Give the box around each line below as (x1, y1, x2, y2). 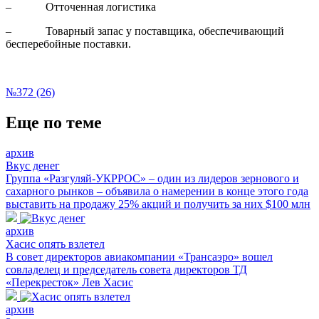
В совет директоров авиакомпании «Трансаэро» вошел (6, 250, 273, 263)
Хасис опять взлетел (6, 237, 105, 250)
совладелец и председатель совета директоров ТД (6, 263, 247, 276)
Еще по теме (6, 113, 102, 132)
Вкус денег (6, 159, 60, 172)
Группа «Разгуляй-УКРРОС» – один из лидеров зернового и (6, 172, 299, 184)
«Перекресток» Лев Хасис (6, 276, 133, 288)
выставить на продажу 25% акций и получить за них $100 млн (6, 197, 310, 210)
